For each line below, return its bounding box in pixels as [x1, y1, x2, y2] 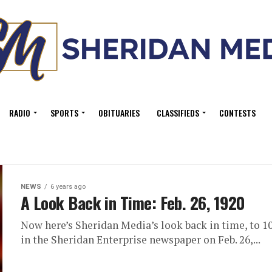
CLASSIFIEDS [157, 106, 199, 119]
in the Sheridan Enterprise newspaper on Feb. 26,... [21, 233, 260, 246]
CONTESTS [219, 106, 256, 119]
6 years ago [50, 183, 86, 191]
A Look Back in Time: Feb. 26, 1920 [21, 191, 245, 215]
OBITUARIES [98, 106, 140, 119]
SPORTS [50, 106, 78, 119]
